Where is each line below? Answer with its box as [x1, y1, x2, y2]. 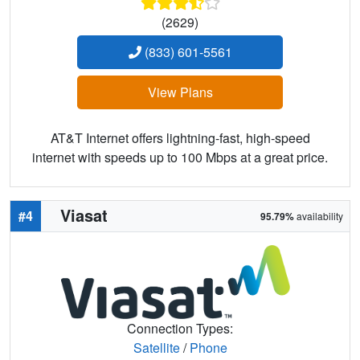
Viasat [60, 203, 108, 227]
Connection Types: [127, 318, 233, 337]
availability [294, 209, 343, 223]
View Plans [147, 83, 213, 102]
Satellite [133, 337, 180, 357]
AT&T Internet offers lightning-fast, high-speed [50, 129, 310, 148]
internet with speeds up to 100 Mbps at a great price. [32, 148, 328, 167]
